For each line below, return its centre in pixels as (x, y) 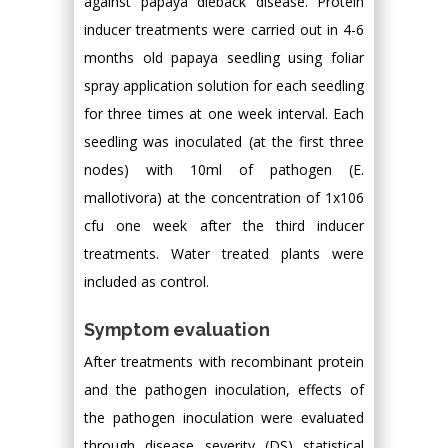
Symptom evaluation (177, 329)
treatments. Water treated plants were (224, 253)
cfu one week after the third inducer (224, 225)
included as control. (146, 281)
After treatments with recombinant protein (224, 361)
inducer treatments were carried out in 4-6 (224, 29)
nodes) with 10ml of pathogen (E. (224, 169)
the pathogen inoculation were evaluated (224, 417)
